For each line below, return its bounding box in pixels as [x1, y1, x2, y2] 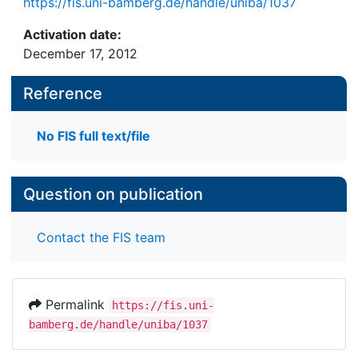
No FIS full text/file [37, 128, 150, 145]
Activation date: [23, 26, 121, 42]
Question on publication [23, 185, 203, 205]
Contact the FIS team [37, 229, 165, 245]
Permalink [42, 296, 109, 312]
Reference [23, 84, 102, 103]
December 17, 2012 [23, 46, 137, 62]
